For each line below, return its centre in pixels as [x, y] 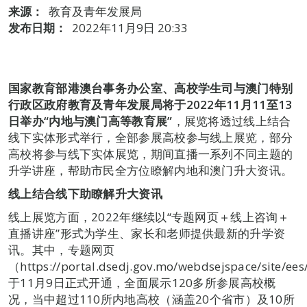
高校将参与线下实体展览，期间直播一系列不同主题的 [151, 154]
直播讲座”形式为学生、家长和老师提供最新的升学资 [147, 233]
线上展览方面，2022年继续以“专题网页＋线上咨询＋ [149, 217]
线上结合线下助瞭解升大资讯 [85, 194]
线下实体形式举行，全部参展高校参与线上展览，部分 [151, 137]
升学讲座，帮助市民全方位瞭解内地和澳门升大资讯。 [151, 170]
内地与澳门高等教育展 [108, 121]
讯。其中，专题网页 [62, 250]
